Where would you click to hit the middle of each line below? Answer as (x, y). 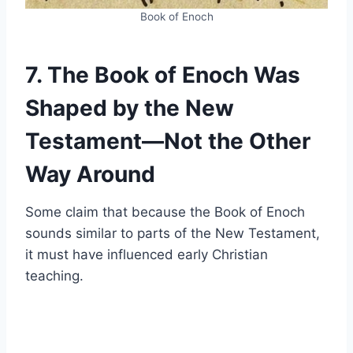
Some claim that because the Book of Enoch (165, 212)
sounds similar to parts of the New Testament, (173, 233)
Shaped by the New (130, 108)
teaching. (54, 275)
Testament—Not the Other (168, 141)
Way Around (90, 174)
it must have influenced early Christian (147, 254)
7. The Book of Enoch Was (163, 74)
